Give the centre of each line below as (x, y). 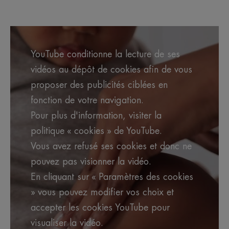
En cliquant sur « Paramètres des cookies (112, 177)
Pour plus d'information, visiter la (96, 116)
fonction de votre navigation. (87, 100)
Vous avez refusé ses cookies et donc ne (111, 146)
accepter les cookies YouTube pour (100, 208)
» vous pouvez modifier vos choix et (102, 192)
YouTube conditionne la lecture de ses (105, 54)
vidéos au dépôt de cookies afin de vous (111, 70)
